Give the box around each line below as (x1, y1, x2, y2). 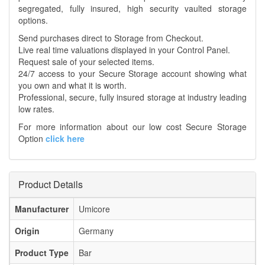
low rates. (18, 103, 54, 115)
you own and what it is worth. (18, 79, 127, 92)
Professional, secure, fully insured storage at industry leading (18, 91, 247, 104)
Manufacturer (15, 203, 69, 215)
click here (46, 132, 85, 145)
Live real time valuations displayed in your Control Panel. (18, 44, 230, 56)
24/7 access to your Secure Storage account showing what (18, 67, 247, 80)
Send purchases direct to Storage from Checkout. (18, 32, 203, 44)
